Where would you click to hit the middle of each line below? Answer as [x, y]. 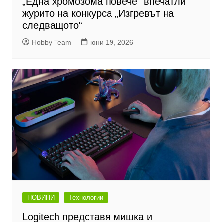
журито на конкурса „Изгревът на [98, 14]
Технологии [86, 198]
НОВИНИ [41, 198]
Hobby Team [51, 42]
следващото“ [52, 26]
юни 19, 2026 [111, 42]
